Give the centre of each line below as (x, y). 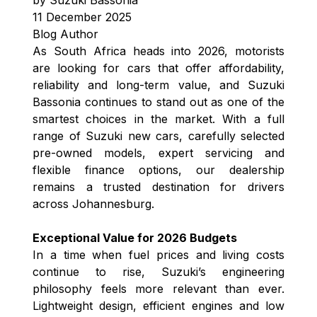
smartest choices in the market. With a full (158, 119)
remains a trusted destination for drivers (158, 186)
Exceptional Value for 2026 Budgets (135, 237)
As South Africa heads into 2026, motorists (158, 51)
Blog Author (65, 34)
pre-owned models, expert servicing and (158, 152)
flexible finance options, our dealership (158, 169)
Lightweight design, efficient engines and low (158, 305)
